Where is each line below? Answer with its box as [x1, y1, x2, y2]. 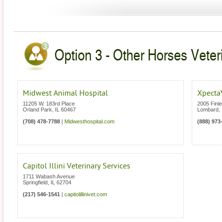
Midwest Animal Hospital [23, 89, 108, 98]
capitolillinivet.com [64, 191, 107, 198]
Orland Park [23, 107, 52, 113]
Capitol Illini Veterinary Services [23, 162, 130, 171]
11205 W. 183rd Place [23, 101, 75, 107]
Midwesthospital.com [64, 118, 114, 125]
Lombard [197, 107, 219, 113]
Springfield [23, 179, 48, 186]
